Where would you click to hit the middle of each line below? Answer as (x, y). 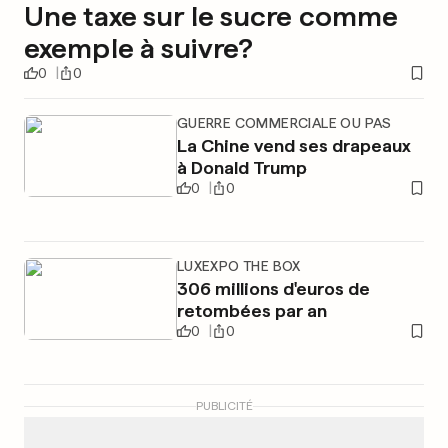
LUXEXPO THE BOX (238, 266)
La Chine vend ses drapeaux (293, 145)
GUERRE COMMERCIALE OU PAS (284, 123)
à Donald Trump (241, 167)
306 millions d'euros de (273, 288)
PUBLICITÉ (224, 406)
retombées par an (251, 310)
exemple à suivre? (139, 48)
